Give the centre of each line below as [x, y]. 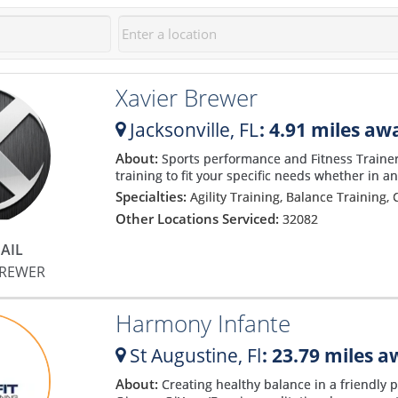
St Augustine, [186, 355]
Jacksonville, [182, 129]
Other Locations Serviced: [199, 219]
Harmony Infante [203, 323]
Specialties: [152, 197]
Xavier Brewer [186, 97]
